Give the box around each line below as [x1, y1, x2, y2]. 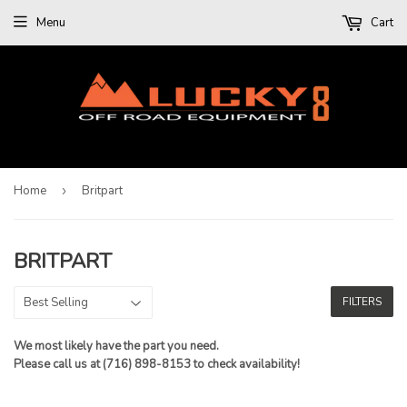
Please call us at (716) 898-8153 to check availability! [14, 355, 300, 372]
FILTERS [342, 293, 382, 309]
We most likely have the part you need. [14, 337, 219, 354]
